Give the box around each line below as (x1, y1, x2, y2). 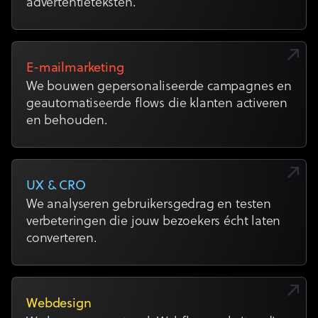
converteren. (26, 231, 97, 246)
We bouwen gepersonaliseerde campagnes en (26, 79, 292, 94)
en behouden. (26, 113, 108, 128)
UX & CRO (26, 178, 86, 194)
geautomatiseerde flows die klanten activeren (26, 96, 288, 111)
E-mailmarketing (26, 60, 124, 76)
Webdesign (26, 296, 92, 312)
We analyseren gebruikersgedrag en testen (26, 197, 271, 212)
